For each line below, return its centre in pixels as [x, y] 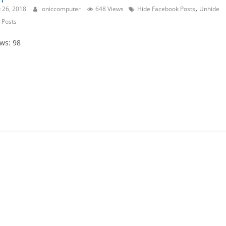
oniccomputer [62, 9]
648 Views [109, 9]
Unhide [209, 9]
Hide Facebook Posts [166, 9]
